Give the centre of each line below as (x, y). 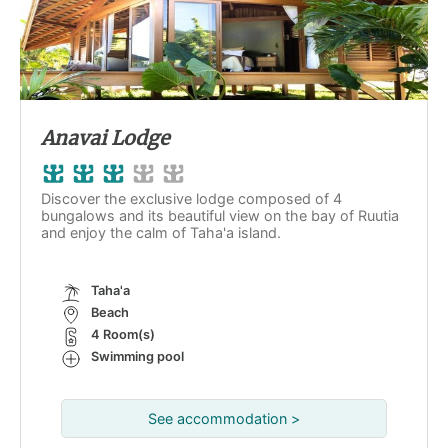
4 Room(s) (123, 334)
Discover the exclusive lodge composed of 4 (191, 198)
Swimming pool (137, 356)
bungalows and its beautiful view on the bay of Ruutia (220, 215)
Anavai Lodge (105, 138)
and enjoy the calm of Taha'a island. (163, 232)
